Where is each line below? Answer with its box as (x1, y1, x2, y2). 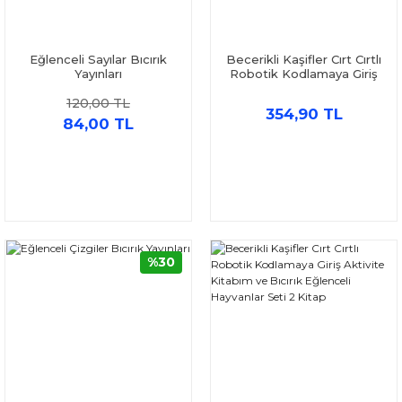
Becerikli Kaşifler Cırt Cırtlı (226, 52, 381, 66)
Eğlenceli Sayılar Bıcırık (30, 52, 167, 66)
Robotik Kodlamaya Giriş (230, 66, 378, 81)
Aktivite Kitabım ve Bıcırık (226, 81, 381, 95)
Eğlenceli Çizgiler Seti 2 (232, 95, 375, 109)
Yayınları (74, 66, 122, 81)
